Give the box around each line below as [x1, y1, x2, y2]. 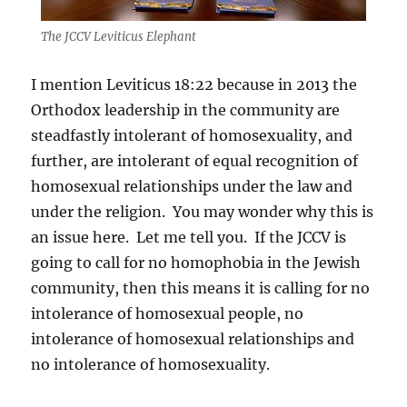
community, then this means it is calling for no [31, 278, 371, 297]
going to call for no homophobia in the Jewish [31, 253, 362, 272]
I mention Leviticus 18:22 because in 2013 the [31, 74, 358, 94]
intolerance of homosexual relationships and [31, 329, 355, 348]
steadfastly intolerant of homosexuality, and [31, 125, 353, 144]
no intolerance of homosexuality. [31, 354, 271, 373]
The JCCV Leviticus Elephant [41, 28, 196, 45]
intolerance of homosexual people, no [31, 303, 304, 323]
